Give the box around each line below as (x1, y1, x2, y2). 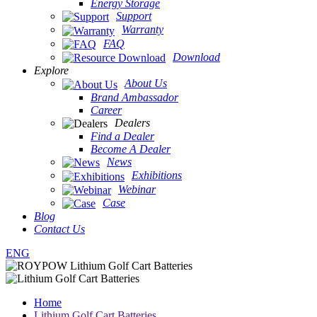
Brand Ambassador (91, 91, 178, 103)
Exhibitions (132, 169, 182, 182)
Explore (34, 64, 69, 77)
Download (173, 50, 220, 63)
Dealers (115, 116, 150, 129)
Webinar (118, 183, 156, 195)
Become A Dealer (91, 142, 171, 155)
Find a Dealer (91, 129, 154, 142)
